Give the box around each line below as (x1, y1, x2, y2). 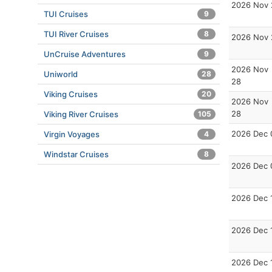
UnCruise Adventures (44, 49, 126, 59)
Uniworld (44, 69, 78, 79)
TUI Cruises (44, 9, 88, 19)
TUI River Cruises (44, 29, 109, 39)
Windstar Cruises (44, 149, 109, 159)
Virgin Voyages (44, 129, 100, 139)
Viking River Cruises (44, 109, 118, 119)
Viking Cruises (44, 89, 98, 99)
